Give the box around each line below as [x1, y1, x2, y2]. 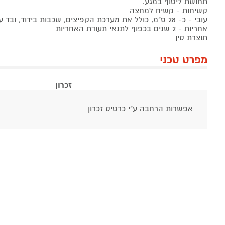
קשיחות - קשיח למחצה [129, 6, 207, 16]
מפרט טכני [159, 53, 207, 67]
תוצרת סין [175, 33, 207, 43]
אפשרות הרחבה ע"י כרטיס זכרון [88, 104, 193, 115]
